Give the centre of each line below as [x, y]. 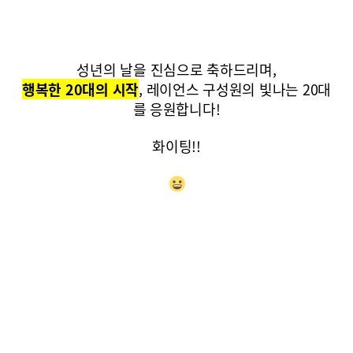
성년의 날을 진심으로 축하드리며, [176, 70]
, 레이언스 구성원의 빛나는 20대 [235, 89]
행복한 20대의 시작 [80, 89]
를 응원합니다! [176, 109]
